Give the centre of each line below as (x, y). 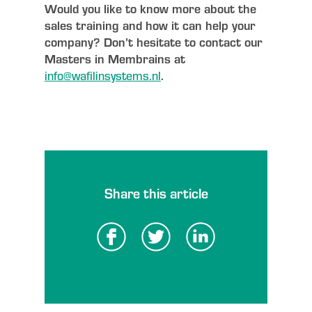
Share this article (156, 193)
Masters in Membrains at (115, 58)
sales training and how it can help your (150, 25)
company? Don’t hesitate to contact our (154, 41)
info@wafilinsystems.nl (103, 75)
